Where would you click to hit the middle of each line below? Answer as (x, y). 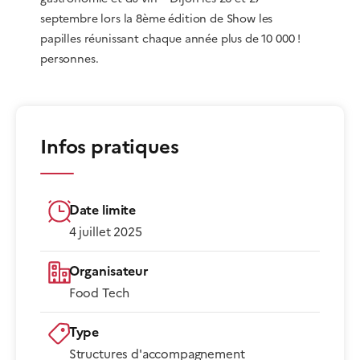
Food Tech (99, 293)
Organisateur (108, 271)
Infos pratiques (110, 147)
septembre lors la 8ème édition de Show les (157, 19)
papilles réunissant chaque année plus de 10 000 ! (171, 39)
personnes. (70, 59)
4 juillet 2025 (105, 232)
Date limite (102, 210)
